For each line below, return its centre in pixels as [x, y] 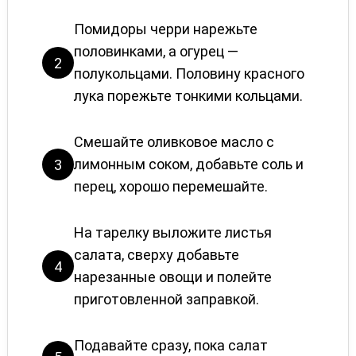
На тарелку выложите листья [172, 232]
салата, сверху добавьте [156, 255]
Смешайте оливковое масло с [174, 142]
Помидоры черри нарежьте [165, 29]
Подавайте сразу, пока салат [170, 345]
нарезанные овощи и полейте [172, 277]
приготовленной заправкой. [166, 299]
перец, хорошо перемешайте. [170, 186]
